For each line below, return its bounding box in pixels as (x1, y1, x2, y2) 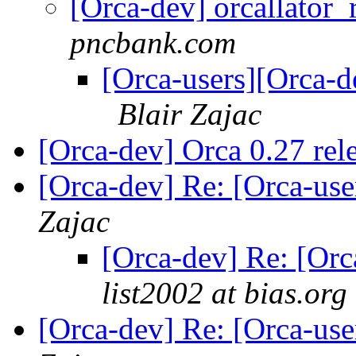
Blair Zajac (118, 97, 261, 132)
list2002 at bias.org (102, 276, 347, 311)
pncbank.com (70, 25, 236, 60)
